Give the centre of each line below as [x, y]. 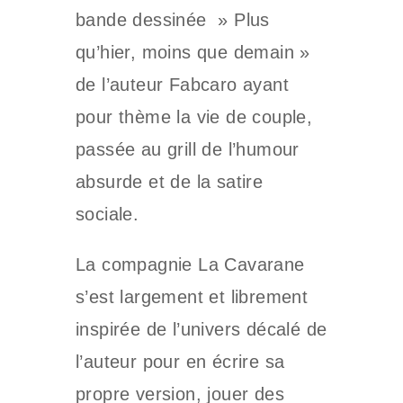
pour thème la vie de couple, [194, 117]
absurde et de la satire [170, 182]
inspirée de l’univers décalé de [201, 329]
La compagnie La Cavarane [190, 264]
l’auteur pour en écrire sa [180, 362]
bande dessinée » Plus [173, 20]
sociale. [107, 214]
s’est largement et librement [192, 297]
